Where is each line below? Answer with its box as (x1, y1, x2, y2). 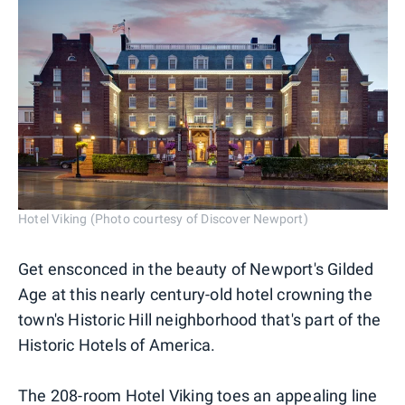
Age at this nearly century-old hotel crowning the (18, 285, 372, 305)
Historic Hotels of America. (18, 335, 216, 355)
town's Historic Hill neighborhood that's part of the (18, 310, 381, 330)
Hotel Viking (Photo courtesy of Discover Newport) (18, 212, 308, 227)
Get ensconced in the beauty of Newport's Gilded (18, 259, 374, 279)
